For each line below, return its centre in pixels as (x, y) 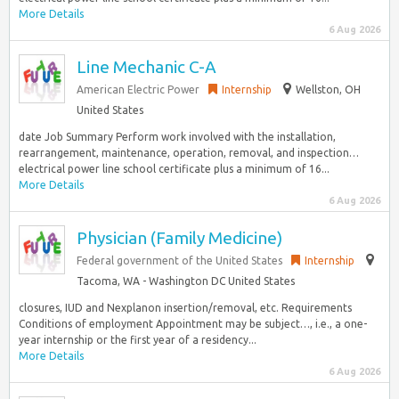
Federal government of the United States (179, 261)
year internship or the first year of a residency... (138, 340)
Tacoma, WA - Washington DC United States (186, 281)
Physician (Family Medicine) (179, 238)
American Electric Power (138, 90)
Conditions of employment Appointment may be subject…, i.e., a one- (193, 324)
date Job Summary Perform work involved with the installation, (177, 137)
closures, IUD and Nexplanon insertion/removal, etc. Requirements (185, 308)
